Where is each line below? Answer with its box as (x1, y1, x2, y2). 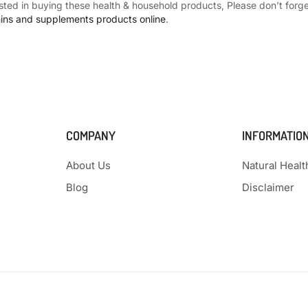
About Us (65, 158, 111, 172)
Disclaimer (242, 180, 295, 194)
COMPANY (65, 127, 115, 143)
